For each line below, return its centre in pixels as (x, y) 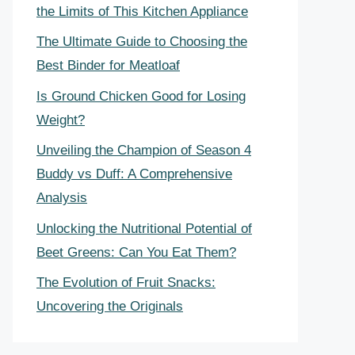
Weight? (61, 120)
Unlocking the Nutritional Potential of (144, 228)
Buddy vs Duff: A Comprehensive (134, 174)
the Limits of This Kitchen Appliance (142, 11)
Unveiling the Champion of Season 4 (144, 150)
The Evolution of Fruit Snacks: (126, 282)
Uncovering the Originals (110, 306)
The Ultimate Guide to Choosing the (142, 42)
